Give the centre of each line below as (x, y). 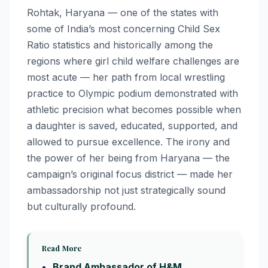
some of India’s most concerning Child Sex (124, 28)
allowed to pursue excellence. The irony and (128, 141)
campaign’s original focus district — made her (130, 174)
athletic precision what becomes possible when (134, 109)
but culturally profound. (81, 206)
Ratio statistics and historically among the (120, 45)
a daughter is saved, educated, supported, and (132, 125)
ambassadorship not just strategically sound (126, 190)
